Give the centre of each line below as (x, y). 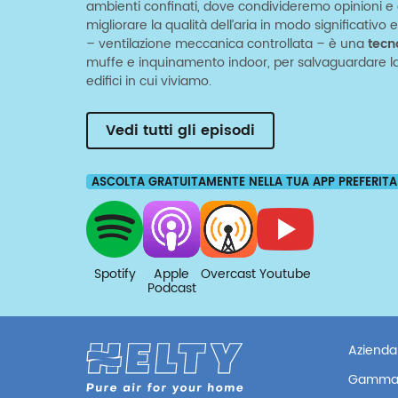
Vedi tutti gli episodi (180, 131)
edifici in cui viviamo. (149, 81)
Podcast (171, 288)
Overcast (228, 274)
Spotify (115, 274)
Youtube (285, 274)
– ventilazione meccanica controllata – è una (227, 44)
